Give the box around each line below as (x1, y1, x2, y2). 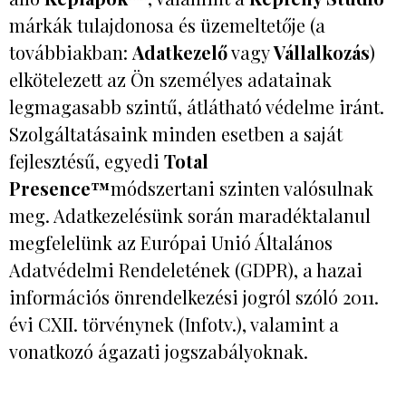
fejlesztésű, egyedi (9, 149, 164, 174)
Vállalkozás (274, 40, 370, 65)
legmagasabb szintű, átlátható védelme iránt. (9, 94, 384, 120)
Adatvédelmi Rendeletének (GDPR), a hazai (9, 257, 362, 283)
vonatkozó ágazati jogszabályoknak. (9, 339, 308, 364)
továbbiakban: (9, 40, 132, 65)
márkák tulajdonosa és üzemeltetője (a (9, 13, 325, 38)
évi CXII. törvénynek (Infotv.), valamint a (9, 312, 339, 337)
